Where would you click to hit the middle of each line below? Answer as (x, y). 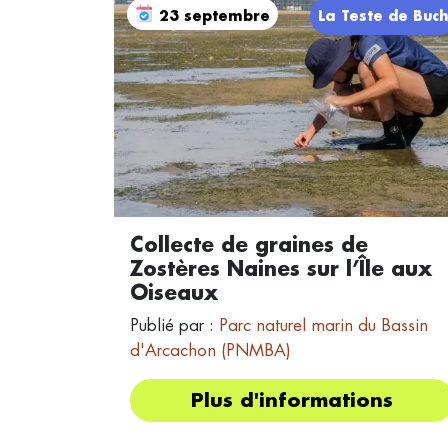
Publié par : (174, 326)
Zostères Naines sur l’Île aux (281, 269)
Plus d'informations (292, 401)
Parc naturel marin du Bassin (323, 326)
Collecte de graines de (249, 245)
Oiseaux (174, 293)
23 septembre (214, 15)
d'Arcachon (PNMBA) (210, 351)
